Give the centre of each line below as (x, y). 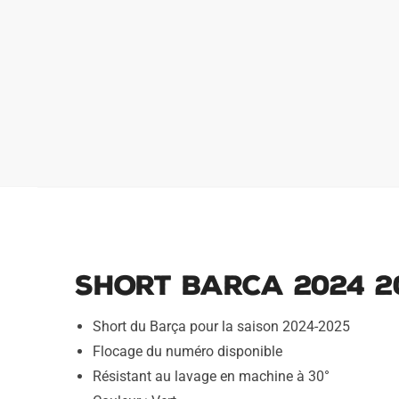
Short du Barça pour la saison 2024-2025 (221, 326)
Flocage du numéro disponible (187, 351)
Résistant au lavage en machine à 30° (211, 376)
